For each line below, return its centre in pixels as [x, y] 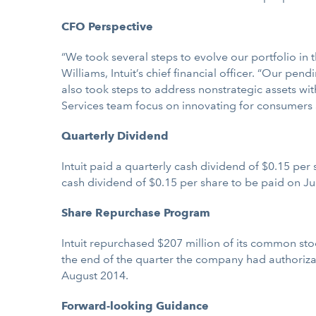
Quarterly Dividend [115, 136]
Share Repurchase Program [136, 213]
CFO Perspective [107, 26]
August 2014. [95, 275]
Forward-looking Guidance [135, 306]
